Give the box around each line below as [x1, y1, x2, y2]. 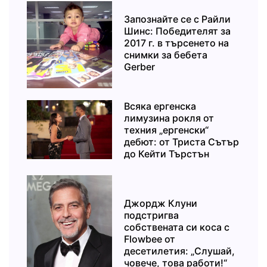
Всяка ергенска [124, 100, 197, 112]
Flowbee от [124, 233, 176, 246]
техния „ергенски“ [124, 123, 209, 136]
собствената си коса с [124, 221, 230, 234]
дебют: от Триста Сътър [124, 135, 240, 148]
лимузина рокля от [124, 111, 215, 124]
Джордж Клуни [124, 197, 198, 210]
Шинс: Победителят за [124, 24, 231, 37]
